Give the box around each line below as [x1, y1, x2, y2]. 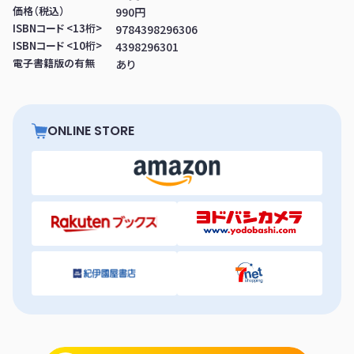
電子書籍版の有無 [13, 55, 95, 70]
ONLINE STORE [47, 122, 134, 141]
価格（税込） [13, 2, 65, 18]
